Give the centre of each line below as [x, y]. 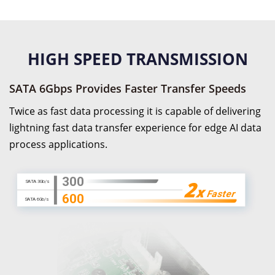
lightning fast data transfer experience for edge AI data [135, 128]
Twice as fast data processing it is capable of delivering [135, 111]
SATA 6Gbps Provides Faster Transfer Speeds [128, 88]
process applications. [58, 145]
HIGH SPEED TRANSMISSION [137, 59]
